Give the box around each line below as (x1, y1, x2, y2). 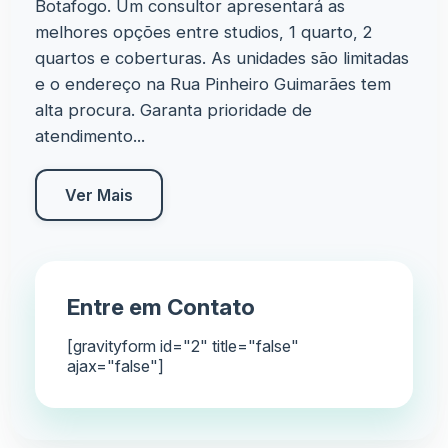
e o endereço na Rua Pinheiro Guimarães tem (35, 74, 392, 95)
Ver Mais (65, 185, 134, 206)
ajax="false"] (67, 356, 165, 377)
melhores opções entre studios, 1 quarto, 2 (35, 22, 373, 43)
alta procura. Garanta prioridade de (35, 100, 313, 121)
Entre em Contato (67, 293, 256, 321)
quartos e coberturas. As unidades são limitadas (35, 48, 410, 69)
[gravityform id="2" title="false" (67, 336, 300, 357)
